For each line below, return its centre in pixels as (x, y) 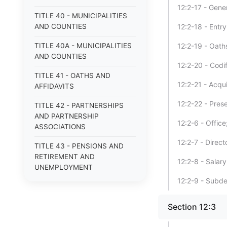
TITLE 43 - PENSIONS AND (79, 146)
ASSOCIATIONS (60, 127)
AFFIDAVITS (54, 86)
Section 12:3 (192, 207)
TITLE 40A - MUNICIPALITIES (83, 46)
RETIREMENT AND (65, 157)
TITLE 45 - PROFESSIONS (77, 216)
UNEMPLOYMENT (64, 167)
